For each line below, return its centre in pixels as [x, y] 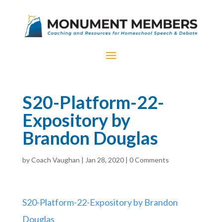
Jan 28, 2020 [104, 160]
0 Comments [149, 160]
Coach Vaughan [55, 160]
